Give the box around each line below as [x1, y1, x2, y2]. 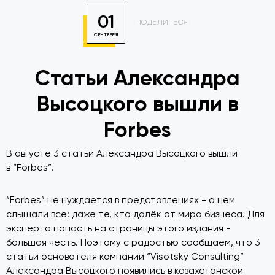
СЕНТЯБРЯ [94, 31, 118, 38]
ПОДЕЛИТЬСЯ [136, 17, 188, 26]
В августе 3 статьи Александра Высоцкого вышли [6, 148, 238, 160]
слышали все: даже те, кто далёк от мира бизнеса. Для [6, 209, 265, 220]
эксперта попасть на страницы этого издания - [6, 223, 231, 234]
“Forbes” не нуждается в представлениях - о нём [6, 195, 235, 206]
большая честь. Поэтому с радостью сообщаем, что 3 [6, 237, 260, 249]
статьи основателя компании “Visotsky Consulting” [6, 251, 244, 263]
